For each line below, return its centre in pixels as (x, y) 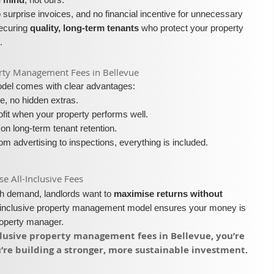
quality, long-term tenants (85, 28)
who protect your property (191, 28)
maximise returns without (168, 194)
